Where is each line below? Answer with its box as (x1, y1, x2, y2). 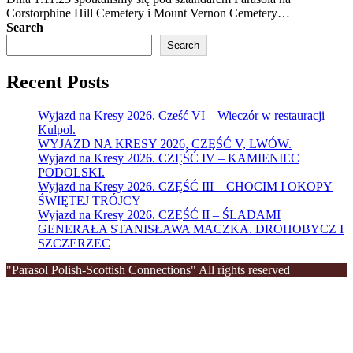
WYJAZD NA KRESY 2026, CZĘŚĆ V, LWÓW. (38, 136, 292, 150)
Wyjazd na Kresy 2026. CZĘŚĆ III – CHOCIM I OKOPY (38, 179, 333, 193)
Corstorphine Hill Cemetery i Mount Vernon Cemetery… (6, 6, 290, 20)
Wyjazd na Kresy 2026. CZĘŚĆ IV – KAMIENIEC (38, 150, 299, 165)
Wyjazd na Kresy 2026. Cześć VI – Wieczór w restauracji (38, 108, 325, 122)
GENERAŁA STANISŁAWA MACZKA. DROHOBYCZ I (38, 221, 344, 236)
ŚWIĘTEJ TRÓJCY (38, 193, 141, 207)
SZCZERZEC (38, 236, 110, 250)
